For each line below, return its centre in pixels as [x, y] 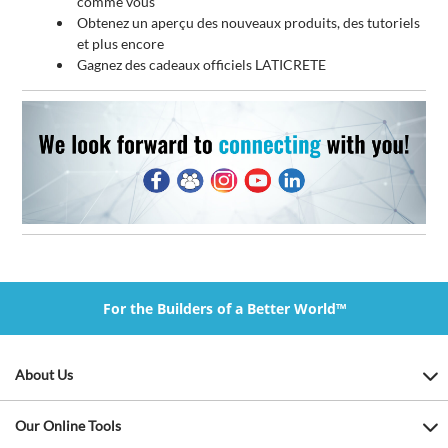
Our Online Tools [68, 426]
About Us [44, 375]
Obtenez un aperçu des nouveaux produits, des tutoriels [249, 23]
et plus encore [122, 44]
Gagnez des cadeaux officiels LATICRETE [203, 65]
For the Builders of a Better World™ [224, 309]
